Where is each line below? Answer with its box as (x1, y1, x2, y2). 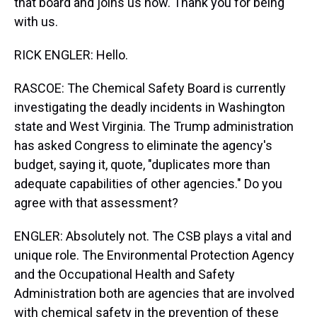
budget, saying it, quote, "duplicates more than (14, 157, 270, 172)
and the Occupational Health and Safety (14, 267, 235, 282)
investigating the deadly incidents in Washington (14, 100, 285, 115)
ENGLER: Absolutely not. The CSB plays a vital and (14, 229, 292, 243)
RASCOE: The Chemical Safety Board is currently (14, 81, 286, 96)
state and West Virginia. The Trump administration (14, 119, 294, 134)
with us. (14, 14, 58, 29)
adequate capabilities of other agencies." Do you (14, 176, 282, 191)
